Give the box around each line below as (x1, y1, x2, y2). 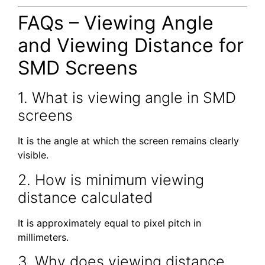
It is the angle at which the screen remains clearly (18, 135, 239, 147)
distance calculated (18, 188, 153, 206)
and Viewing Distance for (18, 34, 244, 57)
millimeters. (18, 231, 69, 243)
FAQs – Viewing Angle (18, 11, 214, 35)
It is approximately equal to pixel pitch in (18, 216, 201, 229)
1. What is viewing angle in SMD (18, 89, 236, 107)
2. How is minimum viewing (18, 170, 204, 189)
